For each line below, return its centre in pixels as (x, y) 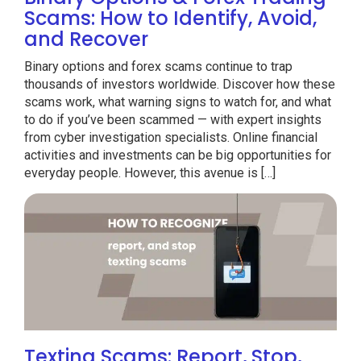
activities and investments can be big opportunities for (178, 156)
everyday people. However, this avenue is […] (150, 173)
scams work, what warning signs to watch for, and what (178, 102)
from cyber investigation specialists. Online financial (171, 138)
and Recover (86, 39)
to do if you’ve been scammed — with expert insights (173, 120)
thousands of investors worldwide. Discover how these (180, 85)
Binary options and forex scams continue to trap (158, 67)
